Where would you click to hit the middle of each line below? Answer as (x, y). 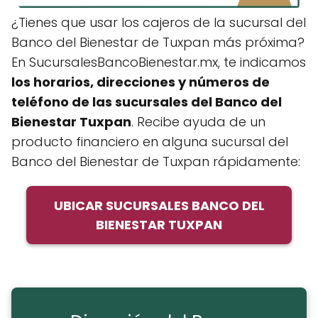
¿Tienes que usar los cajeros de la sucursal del (159, 22)
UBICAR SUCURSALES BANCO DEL (159, 205)
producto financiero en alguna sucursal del (150, 141)
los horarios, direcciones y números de (141, 82)
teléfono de (52, 102)
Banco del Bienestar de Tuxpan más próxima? (158, 42)
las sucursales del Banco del (187, 102)
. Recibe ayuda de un (198, 121)
